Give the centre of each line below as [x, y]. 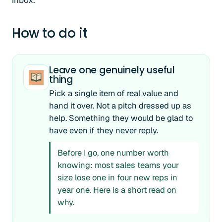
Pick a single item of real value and [114, 93]
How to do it [50, 33]
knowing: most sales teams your [118, 165]
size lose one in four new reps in [117, 177]
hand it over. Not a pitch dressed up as [120, 106]
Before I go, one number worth [113, 153]
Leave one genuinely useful [112, 70]
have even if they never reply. [104, 130]
